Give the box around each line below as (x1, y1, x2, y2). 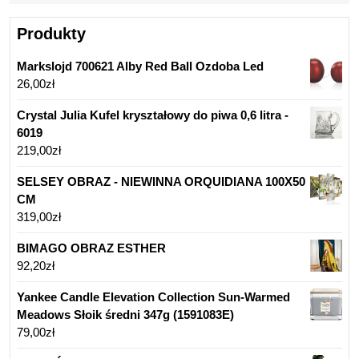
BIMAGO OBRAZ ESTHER (17, 241, 166, 256)
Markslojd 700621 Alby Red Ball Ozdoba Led (17, 59, 264, 74)
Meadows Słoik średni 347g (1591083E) (17, 308, 234, 322)
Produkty (17, 25, 86, 43)
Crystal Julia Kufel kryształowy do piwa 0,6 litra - (17, 108, 288, 123)
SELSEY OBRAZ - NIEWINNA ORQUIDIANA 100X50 (17, 175, 305, 189)
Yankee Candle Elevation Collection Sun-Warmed (17, 290, 290, 305)
